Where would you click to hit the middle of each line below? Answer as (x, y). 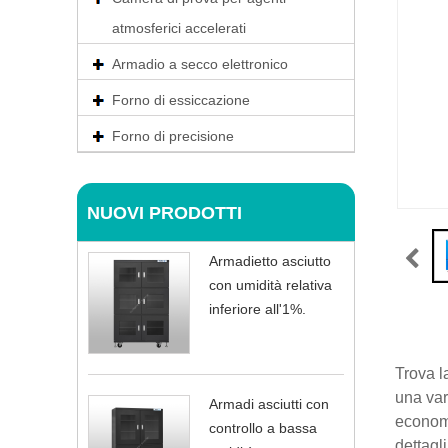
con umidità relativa (270, 285)
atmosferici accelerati (179, 28)
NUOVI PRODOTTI (164, 213)
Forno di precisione (173, 136)
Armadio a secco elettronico (200, 64)
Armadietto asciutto (270, 261)
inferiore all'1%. (257, 309)
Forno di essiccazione (181, 100)
